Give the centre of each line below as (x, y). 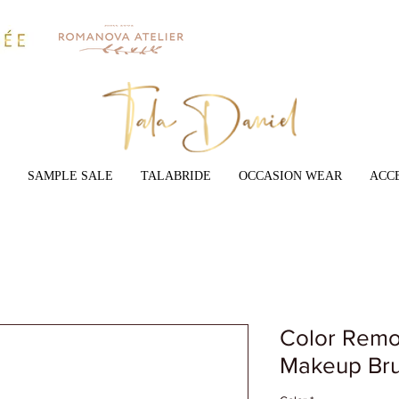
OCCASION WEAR (290, 176)
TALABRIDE (175, 176)
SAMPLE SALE (70, 176)
